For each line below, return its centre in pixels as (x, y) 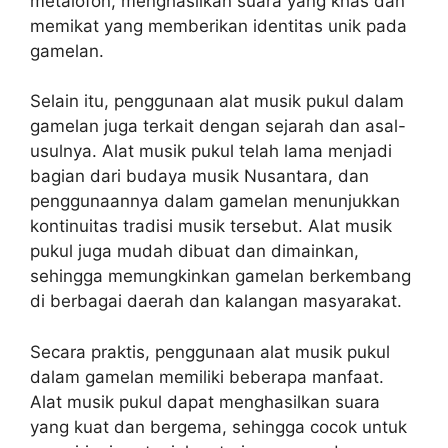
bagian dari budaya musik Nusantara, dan (199, 176)
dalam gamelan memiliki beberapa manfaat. (207, 376)
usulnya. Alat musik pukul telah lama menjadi (211, 151)
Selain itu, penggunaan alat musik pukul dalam (217, 101)
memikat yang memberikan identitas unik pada (218, 25)
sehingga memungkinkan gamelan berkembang (220, 276)
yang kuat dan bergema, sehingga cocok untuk (218, 426)
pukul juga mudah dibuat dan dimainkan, (194, 251)
